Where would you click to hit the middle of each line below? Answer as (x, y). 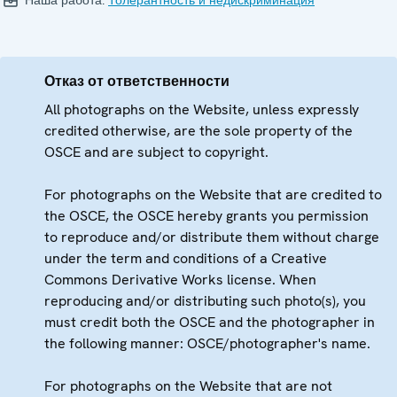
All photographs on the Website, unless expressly (202, 109)
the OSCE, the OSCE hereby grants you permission (206, 215)
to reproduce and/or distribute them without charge (212, 237)
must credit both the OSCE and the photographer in (210, 322)
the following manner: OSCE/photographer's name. (207, 343)
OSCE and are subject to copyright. (156, 152)
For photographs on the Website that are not (188, 385)
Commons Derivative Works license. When (180, 279)
